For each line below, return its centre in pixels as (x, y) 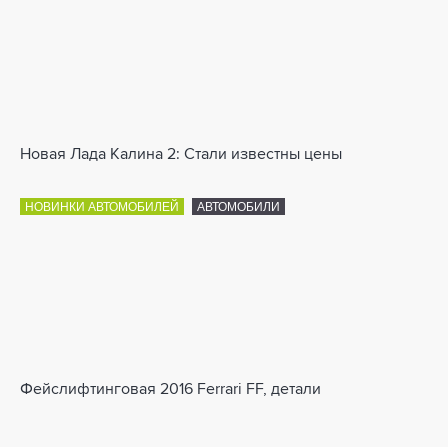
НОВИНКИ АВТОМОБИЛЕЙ (102, 207)
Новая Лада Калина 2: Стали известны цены (181, 155)
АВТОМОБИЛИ (238, 207)
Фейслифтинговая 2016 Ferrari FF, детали (170, 390)
